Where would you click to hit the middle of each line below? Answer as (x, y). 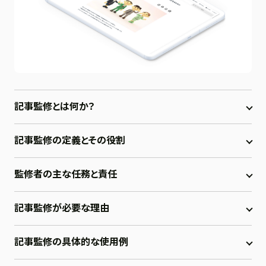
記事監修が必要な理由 (62, 208)
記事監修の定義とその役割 (70, 140)
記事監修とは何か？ (55, 107)
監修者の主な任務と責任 (66, 174)
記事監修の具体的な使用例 (71, 242)
